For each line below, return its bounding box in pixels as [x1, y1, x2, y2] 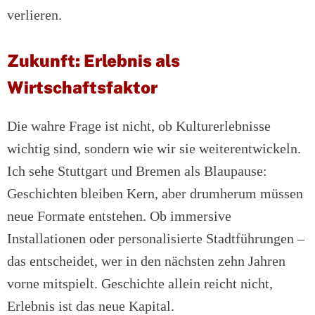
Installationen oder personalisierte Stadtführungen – [7, 231, 304, 247]
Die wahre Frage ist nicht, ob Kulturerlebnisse [7, 118, 271, 134]
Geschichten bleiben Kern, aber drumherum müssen [7, 186, 303, 202]
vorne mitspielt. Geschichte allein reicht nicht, [7, 276, 273, 292]
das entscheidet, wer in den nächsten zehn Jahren [7, 253, 285, 269]
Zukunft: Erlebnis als [7, 51, 180, 71]
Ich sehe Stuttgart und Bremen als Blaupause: [7, 163, 267, 179]
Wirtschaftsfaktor [7, 77, 157, 98]
